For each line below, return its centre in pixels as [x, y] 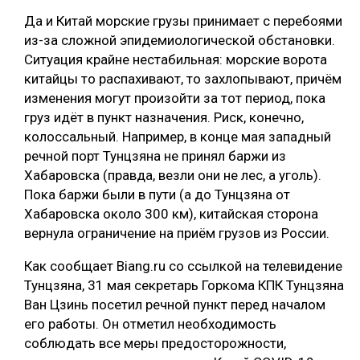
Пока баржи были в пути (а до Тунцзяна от [157, 194]
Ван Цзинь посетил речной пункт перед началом [175, 304]
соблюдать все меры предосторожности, [155, 343]
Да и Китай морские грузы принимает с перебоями [183, 20]
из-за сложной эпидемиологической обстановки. [180, 40]
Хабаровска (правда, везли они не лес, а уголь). [173, 175]
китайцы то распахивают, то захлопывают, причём [183, 78]
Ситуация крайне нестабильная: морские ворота [176, 59]
